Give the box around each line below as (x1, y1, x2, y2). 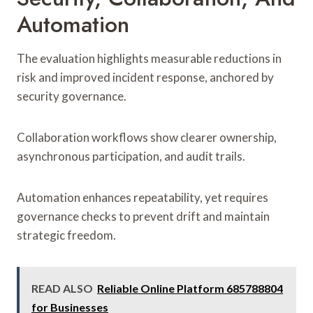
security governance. (17, 88, 126, 103)
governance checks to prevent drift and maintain (17, 208, 270, 224)
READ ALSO (31, 281, 93, 295)
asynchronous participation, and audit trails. (17, 148, 245, 163)
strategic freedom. (17, 227, 116, 242)
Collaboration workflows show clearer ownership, (17, 129, 277, 145)
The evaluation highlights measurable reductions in (17, 50, 282, 66)
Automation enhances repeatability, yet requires (17, 189, 268, 205)
